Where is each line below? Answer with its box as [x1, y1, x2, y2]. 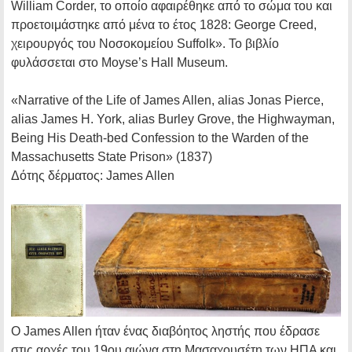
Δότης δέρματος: [11, 169, 103, 183]
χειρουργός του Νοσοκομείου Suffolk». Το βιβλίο [11, 37, 279, 51]
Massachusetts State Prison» [11, 150, 173, 164]
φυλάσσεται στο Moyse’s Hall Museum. [11, 56, 228, 70]
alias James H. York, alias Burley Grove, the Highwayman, [11, 112, 335, 126]
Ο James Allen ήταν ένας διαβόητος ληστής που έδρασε [11, 324, 320, 338]
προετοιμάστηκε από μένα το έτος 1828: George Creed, [11, 18, 317, 32]
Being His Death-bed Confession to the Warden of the [11, 131, 309, 145]
